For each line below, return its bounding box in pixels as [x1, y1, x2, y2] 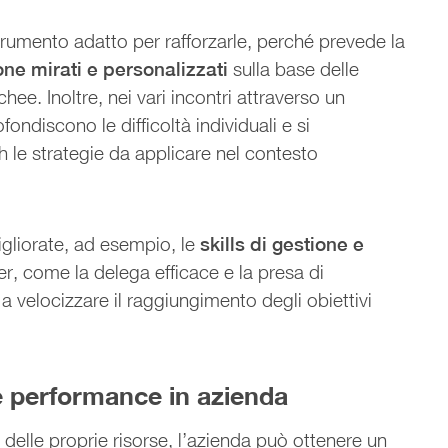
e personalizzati [87, 57, 229, 80]
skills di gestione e [200, 232, 365, 255]
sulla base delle [228, 57, 360, 80]
